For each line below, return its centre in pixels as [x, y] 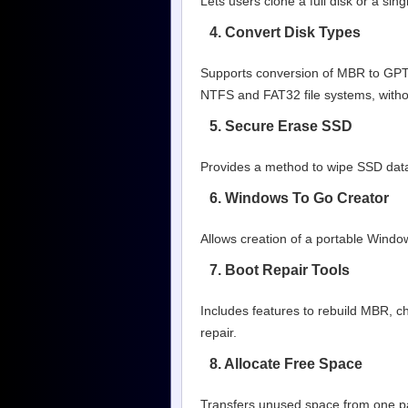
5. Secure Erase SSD [281, 126]
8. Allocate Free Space [286, 363]
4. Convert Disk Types [285, 32]
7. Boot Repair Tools [280, 270]
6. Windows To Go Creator [299, 198]
